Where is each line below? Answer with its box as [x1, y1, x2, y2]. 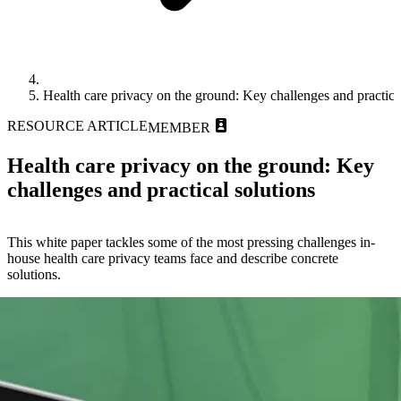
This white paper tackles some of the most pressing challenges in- [7, 234, 375, 250]
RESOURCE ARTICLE [7, 117, 148, 133]
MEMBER [148, 119, 210, 135]
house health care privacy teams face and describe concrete [7, 250, 338, 266]
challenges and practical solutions [7, 177, 315, 201]
